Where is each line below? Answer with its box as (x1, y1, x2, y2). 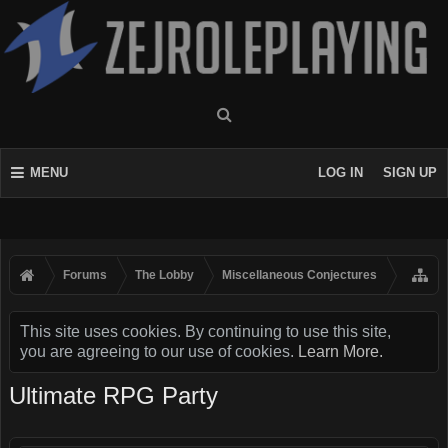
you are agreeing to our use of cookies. (20, 343, 298, 360)
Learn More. (298, 343, 383, 360)
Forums (63, 268, 107, 282)
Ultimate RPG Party (9, 382, 218, 409)
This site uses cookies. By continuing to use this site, (20, 323, 391, 340)
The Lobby (135, 268, 194, 282)
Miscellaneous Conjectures (222, 268, 377, 282)
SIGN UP (383, 165, 437, 180)
